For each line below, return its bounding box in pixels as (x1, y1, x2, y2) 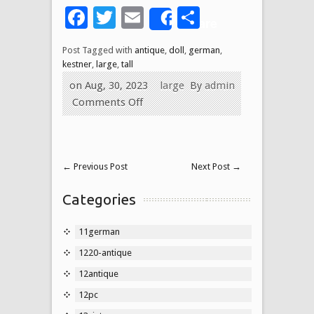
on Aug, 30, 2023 (69, 78, 151, 92)
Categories (62, 190, 136, 207)
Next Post (191, 161, 232, 172)
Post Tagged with (62, 44, 135, 55)
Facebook (88, 4, 185, 31)
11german (78, 226, 120, 237)
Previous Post (71, 161, 128, 172)
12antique (78, 268, 118, 279)
